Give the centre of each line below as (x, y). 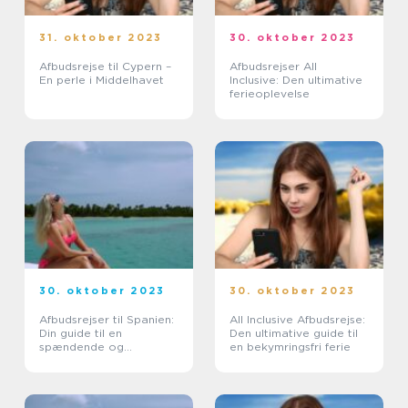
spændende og (82, 347)
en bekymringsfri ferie (290, 347)
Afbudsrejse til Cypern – (105, 66)
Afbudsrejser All (273, 66)
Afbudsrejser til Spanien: (107, 319)
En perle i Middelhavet (102, 80)
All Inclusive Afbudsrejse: (297, 319)
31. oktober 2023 (101, 37)
